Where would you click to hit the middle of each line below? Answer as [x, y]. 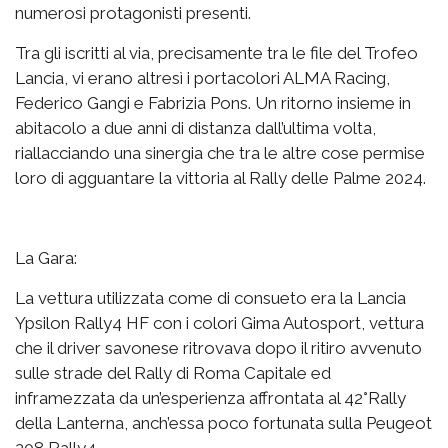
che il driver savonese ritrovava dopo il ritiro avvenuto [218, 347]
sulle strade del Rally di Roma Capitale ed [173, 372]
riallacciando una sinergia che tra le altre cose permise [220, 152]
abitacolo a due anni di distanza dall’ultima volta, [195, 127]
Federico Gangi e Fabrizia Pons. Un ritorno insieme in [213, 102]
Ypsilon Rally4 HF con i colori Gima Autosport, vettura [219, 322]
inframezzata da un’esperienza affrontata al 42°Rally [210, 397]
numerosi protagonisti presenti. [133, 12]
